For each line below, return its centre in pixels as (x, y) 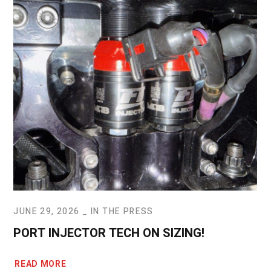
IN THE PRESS (122, 211)
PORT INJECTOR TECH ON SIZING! (109, 233)
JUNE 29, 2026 (47, 211)
